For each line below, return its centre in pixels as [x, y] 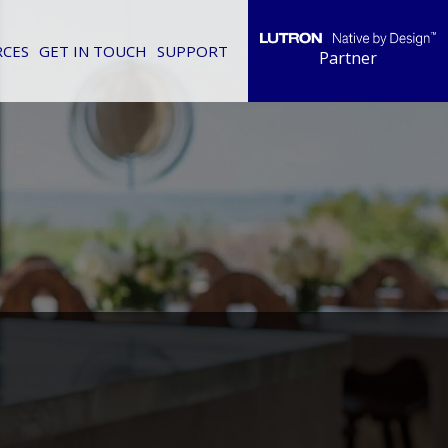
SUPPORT [192, 51]
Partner [348, 57]
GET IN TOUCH [93, 51]
